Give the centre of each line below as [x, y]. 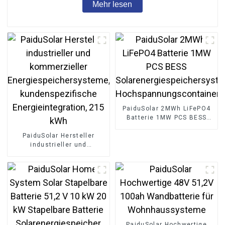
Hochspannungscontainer [166, 135]
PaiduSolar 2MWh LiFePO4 [166, 108]
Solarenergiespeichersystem [168, 126]
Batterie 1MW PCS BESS [166, 117]
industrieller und [59, 144]
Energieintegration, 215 [59, 181]
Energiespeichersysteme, [59, 162]
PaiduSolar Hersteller [59, 135]
